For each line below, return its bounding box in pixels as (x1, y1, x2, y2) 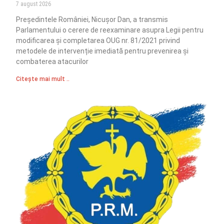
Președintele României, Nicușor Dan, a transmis (16, 15, 168, 24)
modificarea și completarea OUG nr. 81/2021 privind (16, 36, 180, 45)
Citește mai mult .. (16, 75, 70, 83)
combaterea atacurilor (16, 57, 89, 66)
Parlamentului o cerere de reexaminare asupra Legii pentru (16, 26, 204, 34)
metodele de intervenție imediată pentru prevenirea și (16, 47, 189, 55)
